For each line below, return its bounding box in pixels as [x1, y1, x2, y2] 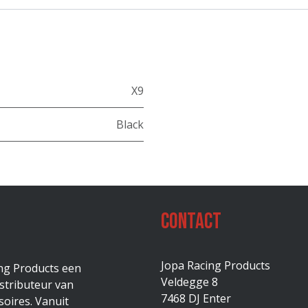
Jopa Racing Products [161, 258, 270, 273]
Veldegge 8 [161, 274, 218, 289]
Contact [161, 208, 221, 235]
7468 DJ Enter [161, 291, 231, 306]
